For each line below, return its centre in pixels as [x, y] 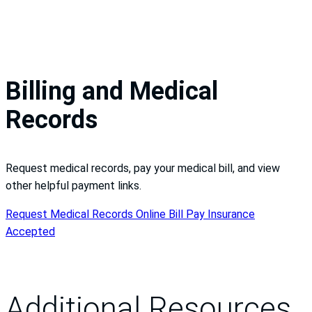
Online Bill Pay [172, 214]
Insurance [231, 214]
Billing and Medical [112, 91]
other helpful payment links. [73, 185]
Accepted [30, 231]
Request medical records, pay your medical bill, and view [143, 168]
